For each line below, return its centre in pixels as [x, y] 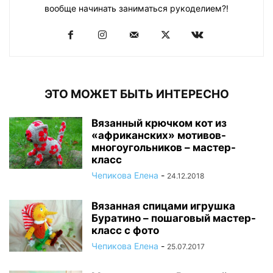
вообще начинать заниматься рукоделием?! [136, 8]
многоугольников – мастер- [164, 147]
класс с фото [125, 230]
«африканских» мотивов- [159, 135]
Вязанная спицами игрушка [163, 206]
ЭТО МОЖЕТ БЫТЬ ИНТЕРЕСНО [136, 94]
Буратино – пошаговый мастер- [174, 218]
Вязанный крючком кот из [159, 123]
